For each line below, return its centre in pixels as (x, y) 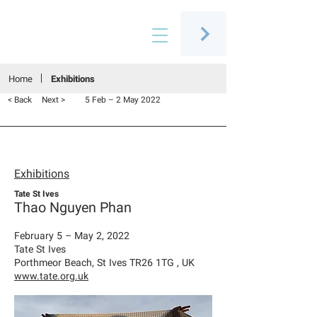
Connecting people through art (67, 46)
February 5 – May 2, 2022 (72, 236)
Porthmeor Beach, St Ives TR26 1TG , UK (104, 263)
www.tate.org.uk (51, 276)
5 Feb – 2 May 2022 (123, 100)
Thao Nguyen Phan (73, 208)
